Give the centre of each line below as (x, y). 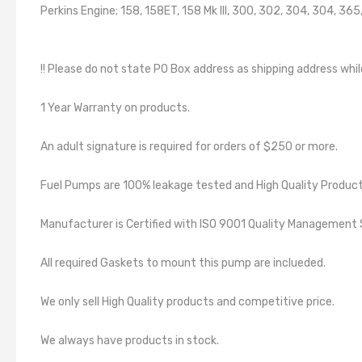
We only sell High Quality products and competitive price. (187, 302)
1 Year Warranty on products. (115, 108)
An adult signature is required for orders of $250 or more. (189, 147)
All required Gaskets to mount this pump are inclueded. (183, 263)
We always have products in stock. (130, 341)
